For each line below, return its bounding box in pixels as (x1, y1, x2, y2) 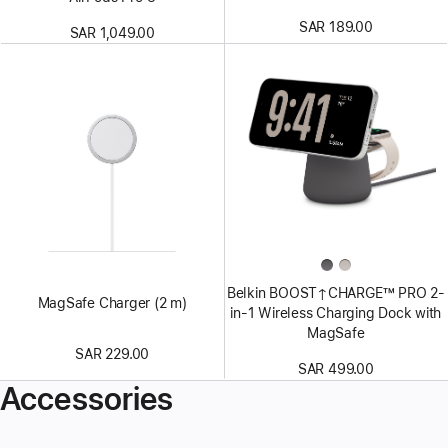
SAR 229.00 (75, 345, 150, 362)
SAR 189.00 (298, 19, 373, 35)
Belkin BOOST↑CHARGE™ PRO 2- (226, 284, 445, 301)
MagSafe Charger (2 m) (37, 295, 187, 312)
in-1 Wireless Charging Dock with (230, 304, 442, 321)
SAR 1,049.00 (69, 25, 155, 42)
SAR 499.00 (297, 360, 374, 377)
